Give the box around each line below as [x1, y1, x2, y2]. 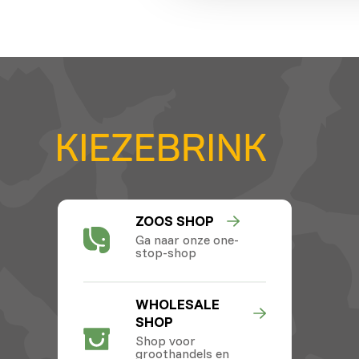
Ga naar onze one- [135, 231, 239, 248]
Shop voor [135, 332, 196, 349]
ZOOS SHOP [135, 211, 214, 230]
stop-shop [135, 244, 196, 260]
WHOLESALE [135, 294, 220, 313]
